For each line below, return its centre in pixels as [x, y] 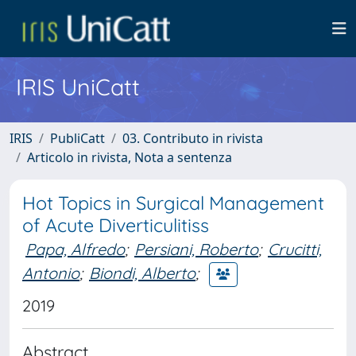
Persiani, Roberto [196, 249]
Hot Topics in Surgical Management [173, 203]
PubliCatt [77, 138]
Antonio [51, 273]
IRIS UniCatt [78, 87]
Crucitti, [295, 249]
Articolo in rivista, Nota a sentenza [130, 157]
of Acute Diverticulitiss [116, 225]
